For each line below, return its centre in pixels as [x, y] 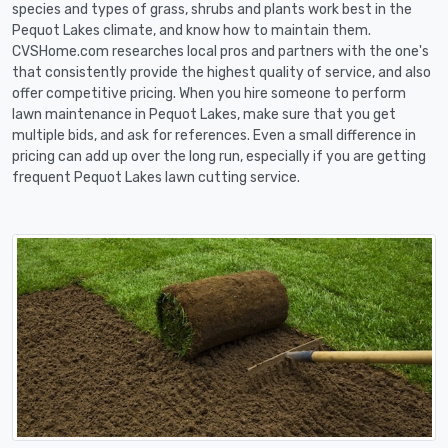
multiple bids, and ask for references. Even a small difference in [214, 135]
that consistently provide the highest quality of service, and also [221, 72]
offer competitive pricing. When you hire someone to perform [209, 93]
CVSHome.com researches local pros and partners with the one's [220, 51]
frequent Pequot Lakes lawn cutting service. [156, 177]
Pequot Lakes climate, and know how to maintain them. [191, 30]
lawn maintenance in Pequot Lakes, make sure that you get [204, 114]
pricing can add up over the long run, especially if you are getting [219, 156]
